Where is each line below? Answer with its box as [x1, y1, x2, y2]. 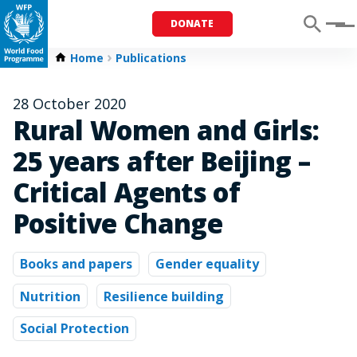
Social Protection [20, 320, 129, 338]
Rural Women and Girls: [13, 112, 320, 148]
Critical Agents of [13, 175, 241, 210]
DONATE [171, 17, 214, 30]
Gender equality [155, 255, 260, 273]
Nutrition [20, 287, 80, 305]
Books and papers [20, 255, 132, 273]
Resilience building [104, 287, 225, 305]
